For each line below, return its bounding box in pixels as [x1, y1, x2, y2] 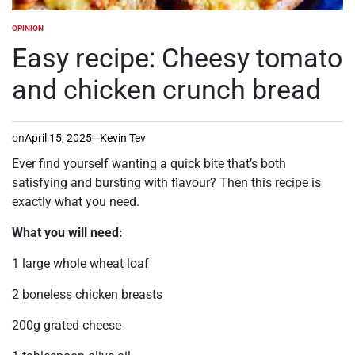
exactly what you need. [12, 194, 139, 210]
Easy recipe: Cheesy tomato [12, 42, 342, 74]
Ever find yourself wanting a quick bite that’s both [12, 156, 286, 172]
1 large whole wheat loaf [12, 256, 149, 272]
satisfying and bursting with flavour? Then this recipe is [12, 175, 321, 191]
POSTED [11, 29, 41, 38]
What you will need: [12, 225, 123, 241]
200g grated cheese [12, 318, 121, 334]
